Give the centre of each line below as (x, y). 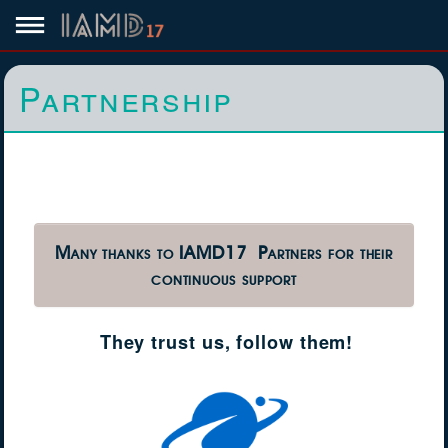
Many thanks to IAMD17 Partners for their (224, 252)
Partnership (126, 97)
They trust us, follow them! (226, 342)
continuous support (224, 278)
